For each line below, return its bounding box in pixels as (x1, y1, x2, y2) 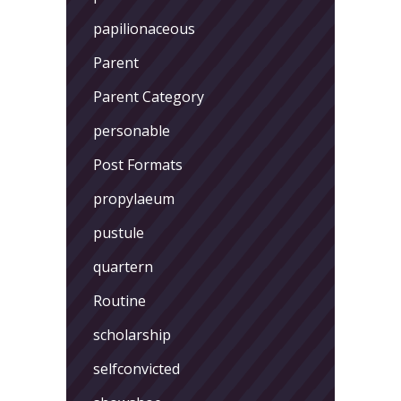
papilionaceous (93, 18, 195, 38)
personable (93, 120, 170, 141)
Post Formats (93, 154, 183, 175)
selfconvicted (93, 358, 180, 379)
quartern (93, 256, 153, 277)
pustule (93, 222, 144, 243)
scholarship (93, 324, 171, 345)
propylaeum (93, 188, 175, 209)
